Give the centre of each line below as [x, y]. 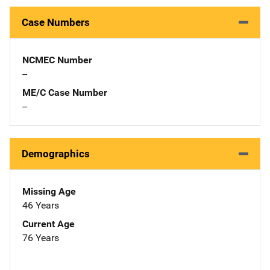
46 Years [41, 205]
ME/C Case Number [65, 92]
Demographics [56, 153]
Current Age [49, 224]
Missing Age [49, 191]
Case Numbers [56, 22]
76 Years [41, 237]
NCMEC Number [57, 60]
